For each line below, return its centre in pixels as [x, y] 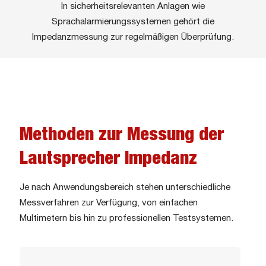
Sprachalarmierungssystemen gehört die [133, 22]
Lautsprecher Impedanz [108, 159]
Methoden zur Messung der [122, 135]
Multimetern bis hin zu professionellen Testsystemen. [126, 218]
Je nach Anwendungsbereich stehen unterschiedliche [125, 187]
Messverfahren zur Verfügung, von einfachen [109, 203]
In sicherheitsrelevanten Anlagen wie [133, 6]
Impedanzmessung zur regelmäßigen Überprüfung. [133, 37]
